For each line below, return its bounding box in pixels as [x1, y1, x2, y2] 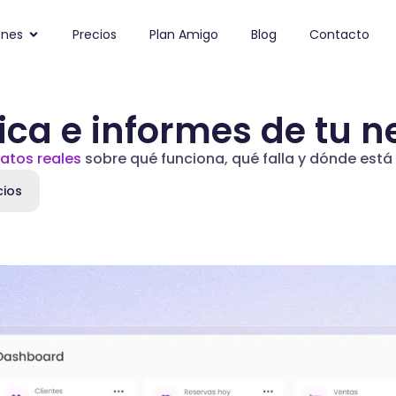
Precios [72, 25, 117, 43]
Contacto [308, 25, 369, 43]
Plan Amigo [148, 25, 218, 43]
